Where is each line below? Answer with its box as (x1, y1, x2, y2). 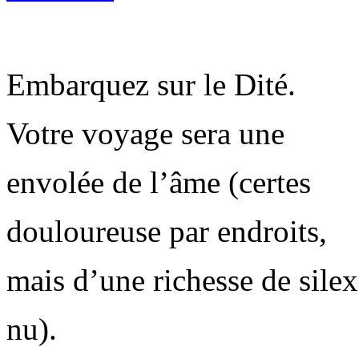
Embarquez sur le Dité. (6, 67, 296, 102)
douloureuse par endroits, (6, 213, 327, 248)
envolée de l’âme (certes (6, 164, 311, 200)
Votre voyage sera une (6, 115, 284, 151)
